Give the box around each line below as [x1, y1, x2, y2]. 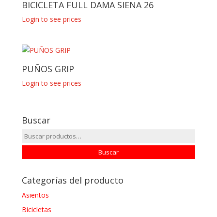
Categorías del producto [21, 174, 124, 186]
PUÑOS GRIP [21, 63, 74, 75]
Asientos [21, 190, 49, 200]
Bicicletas [21, 204, 51, 214]
